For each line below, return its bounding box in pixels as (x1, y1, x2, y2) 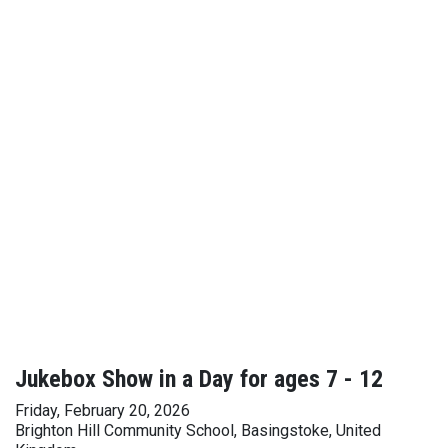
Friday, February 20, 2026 (15, 401, 190, 420)
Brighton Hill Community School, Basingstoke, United (15, 421, 381, 440)
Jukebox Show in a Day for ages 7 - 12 (15, 365, 383, 393)
